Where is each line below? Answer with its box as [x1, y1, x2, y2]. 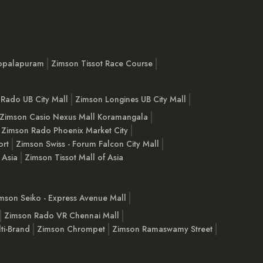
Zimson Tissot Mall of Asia [25, 151, 123, 164]
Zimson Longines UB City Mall [75, 93, 186, 105]
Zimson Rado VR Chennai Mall [4, 210, 119, 222]
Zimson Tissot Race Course [51, 57, 153, 69]
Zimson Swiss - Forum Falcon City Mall [16, 138, 159, 150]
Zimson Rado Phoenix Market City [1, 124, 128, 137]
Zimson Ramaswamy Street [112, 223, 213, 235]
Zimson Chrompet [37, 223, 105, 235]
